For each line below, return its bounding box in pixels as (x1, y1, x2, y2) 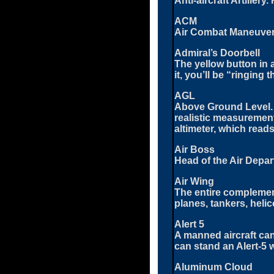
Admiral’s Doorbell (174, 47, 260, 58)
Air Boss (174, 144, 215, 155)
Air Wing (174, 176, 214, 187)
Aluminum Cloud (174, 261, 253, 272)
